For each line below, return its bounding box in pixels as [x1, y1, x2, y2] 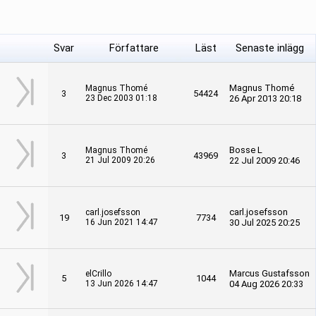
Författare [109, 42, 159, 54]
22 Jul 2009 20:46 [229, 155, 300, 166]
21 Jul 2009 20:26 [85, 155, 155, 165]
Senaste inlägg [235, 42, 304, 54]
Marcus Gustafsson [229, 268, 310, 279]
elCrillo [85, 269, 111, 279]
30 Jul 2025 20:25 [229, 217, 300, 228]
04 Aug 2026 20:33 [229, 279, 303, 289]
